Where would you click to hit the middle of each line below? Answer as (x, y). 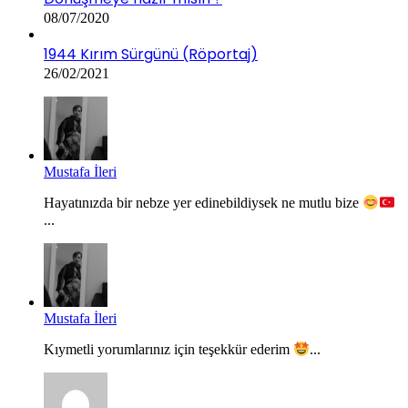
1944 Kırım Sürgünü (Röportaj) (151, 55)
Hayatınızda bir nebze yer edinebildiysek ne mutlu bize (203, 203)
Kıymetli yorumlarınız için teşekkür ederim (168, 350)
